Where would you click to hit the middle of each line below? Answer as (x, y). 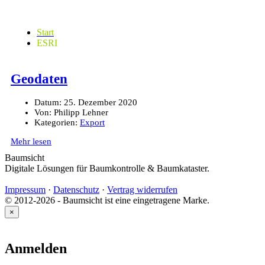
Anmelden (36, 249)
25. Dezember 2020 (101, 103)
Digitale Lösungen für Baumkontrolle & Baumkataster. (107, 169)
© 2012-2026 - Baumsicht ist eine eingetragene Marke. (107, 201)
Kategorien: (56, 123)
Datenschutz (76, 190)
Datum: (48, 103)
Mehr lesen (31, 142)
